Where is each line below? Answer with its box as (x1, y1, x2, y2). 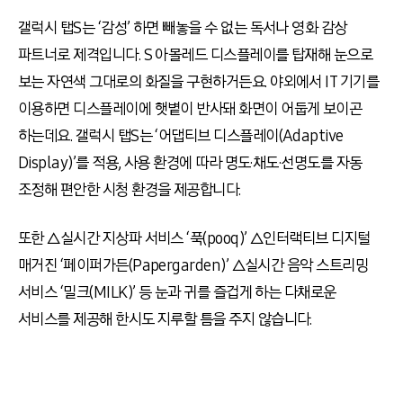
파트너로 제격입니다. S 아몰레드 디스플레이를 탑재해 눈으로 (18, 45, 373, 66)
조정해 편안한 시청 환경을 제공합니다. (18, 180, 241, 201)
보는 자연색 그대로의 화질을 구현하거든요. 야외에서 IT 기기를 (18, 72, 380, 93)
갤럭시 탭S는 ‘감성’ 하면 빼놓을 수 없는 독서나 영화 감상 (18, 18, 347, 39)
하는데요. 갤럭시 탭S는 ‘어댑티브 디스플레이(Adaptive (18, 126, 344, 147)
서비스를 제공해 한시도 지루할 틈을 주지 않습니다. (18, 309, 312, 330)
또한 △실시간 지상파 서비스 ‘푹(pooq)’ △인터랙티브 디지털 (18, 228, 371, 249)
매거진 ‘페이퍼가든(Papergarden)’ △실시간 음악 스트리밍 (18, 255, 369, 276)
